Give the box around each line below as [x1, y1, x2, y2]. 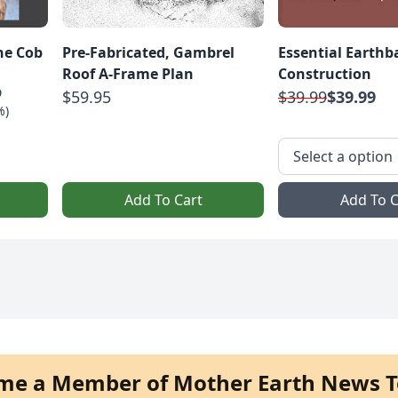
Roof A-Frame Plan [62, 63, 194, 84]
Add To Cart [123, 189, 203, 210]
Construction [278, 63, 371, 84]
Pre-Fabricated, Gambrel [62, 42, 235, 62]
